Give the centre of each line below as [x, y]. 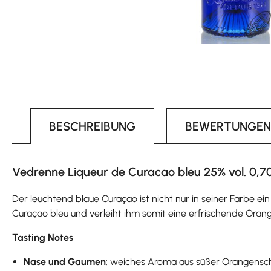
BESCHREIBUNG [92, 126]
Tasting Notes [43, 237]
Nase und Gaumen [65, 261]
